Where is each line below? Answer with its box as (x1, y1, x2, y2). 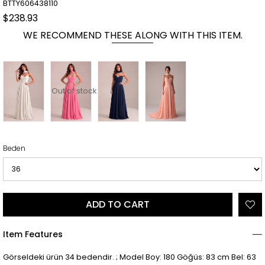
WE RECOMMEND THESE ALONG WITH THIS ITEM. (22, 28, 243, 42)
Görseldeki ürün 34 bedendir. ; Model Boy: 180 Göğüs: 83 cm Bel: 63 (3, 251, 256, 262)
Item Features (3, 228, 63, 240)
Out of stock (51, 86, 96, 96)
